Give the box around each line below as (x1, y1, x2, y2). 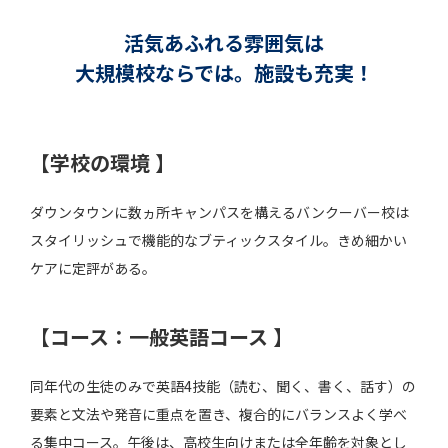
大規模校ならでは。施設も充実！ (74, 57, 374, 87)
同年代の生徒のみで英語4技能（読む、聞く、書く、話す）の (30, 375, 416, 396)
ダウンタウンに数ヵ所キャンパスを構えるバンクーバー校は (30, 201, 409, 222)
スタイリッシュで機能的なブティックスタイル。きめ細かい (30, 229, 407, 250)
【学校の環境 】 (30, 147, 175, 177)
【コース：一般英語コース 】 (30, 321, 293, 351)
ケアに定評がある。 (30, 257, 156, 278)
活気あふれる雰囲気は (124, 27, 324, 57)
